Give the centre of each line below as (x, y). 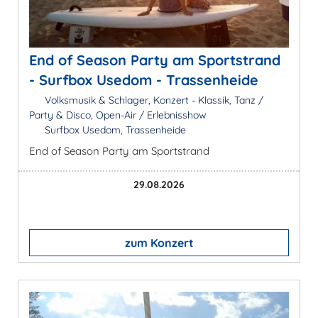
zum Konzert (159, 242)
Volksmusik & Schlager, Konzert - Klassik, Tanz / (152, 100)
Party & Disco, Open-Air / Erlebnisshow (118, 115)
